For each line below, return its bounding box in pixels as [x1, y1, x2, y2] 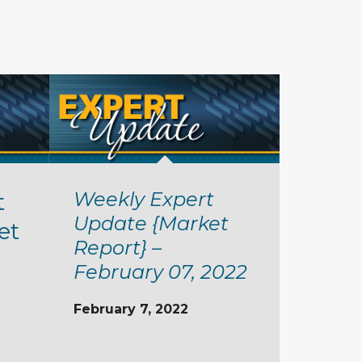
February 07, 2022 [74, 259, 247, 284]
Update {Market [74, 211, 229, 235]
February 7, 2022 [74, 301, 188, 317]
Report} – [74, 235, 162, 259]
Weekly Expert [74, 187, 214, 211]
